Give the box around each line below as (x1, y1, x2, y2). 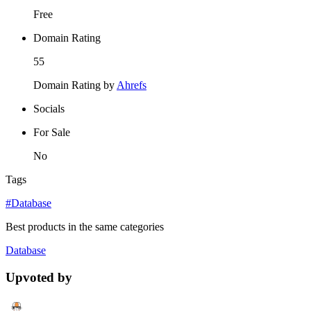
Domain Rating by (33, 78, 117, 91)
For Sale (33, 126, 70, 138)
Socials (33, 102, 65, 115)
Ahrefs (117, 78, 146, 91)
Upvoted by (6, 269, 72, 285)
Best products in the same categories (6, 220, 164, 233)
